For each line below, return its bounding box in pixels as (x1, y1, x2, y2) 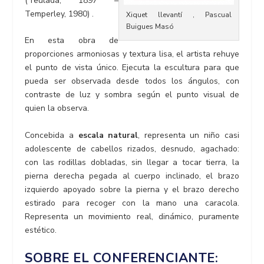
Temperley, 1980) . (25, 8, 94, 19)
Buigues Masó (126, 22, 174, 32)
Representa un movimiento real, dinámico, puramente (25, 210, 239, 222)
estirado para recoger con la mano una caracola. (25, 197, 239, 209)
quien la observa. (25, 103, 90, 114)
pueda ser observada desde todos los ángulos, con (25, 75, 239, 87)
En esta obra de (25, 35, 118, 47)
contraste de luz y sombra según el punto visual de (25, 89, 239, 101)
